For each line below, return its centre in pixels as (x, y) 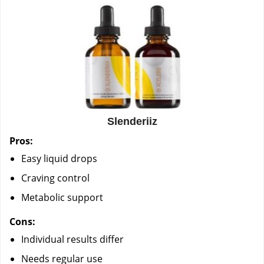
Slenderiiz (132, 121)
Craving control (55, 178)
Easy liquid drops (59, 158)
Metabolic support (62, 197)
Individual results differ (72, 239)
